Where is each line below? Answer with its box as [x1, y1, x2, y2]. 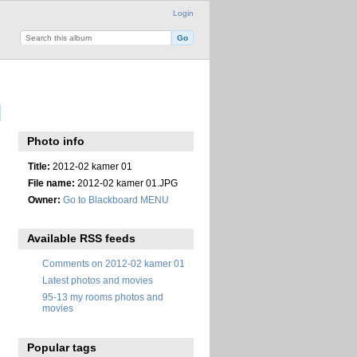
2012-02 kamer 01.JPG [74, 177, 178, 188]
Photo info [27, 135, 85, 148]
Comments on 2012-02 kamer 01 [42, 258, 185, 269]
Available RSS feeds [27, 232, 136, 245]
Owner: [27, 194, 61, 205]
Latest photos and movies [42, 275, 153, 286]
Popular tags [27, 340, 97, 354]
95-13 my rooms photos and [42, 292, 163, 303]
